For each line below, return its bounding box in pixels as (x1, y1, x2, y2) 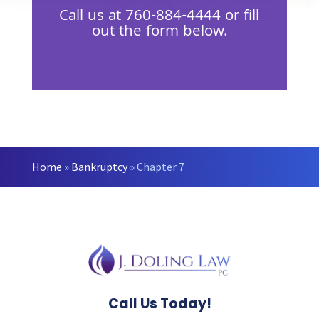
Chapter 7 (136, 159, 184, 174)
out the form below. (91, 20, 227, 45)
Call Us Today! (108, 294, 211, 314)
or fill (221, 4, 260, 29)
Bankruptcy (70, 159, 127, 174)
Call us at (59, 4, 126, 29)
